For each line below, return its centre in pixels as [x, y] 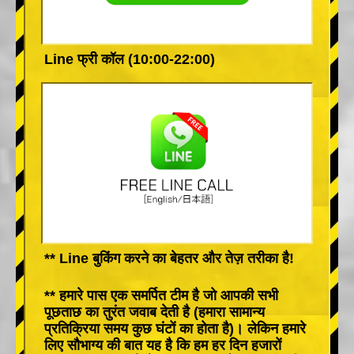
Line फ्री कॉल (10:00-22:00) [130, 59]
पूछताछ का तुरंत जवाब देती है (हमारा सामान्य [154, 312]
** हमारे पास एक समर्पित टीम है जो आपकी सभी [161, 295]
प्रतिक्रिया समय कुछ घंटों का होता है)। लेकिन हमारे [175, 328]
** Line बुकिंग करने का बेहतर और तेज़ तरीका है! [169, 258]
